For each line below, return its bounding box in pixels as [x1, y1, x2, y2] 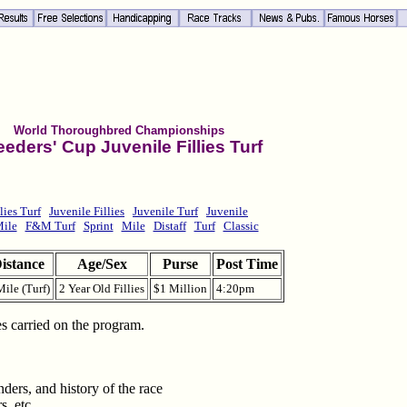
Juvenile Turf [133, 204, 198, 219]
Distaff [153, 219, 186, 233]
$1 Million [154, 282, 207, 296]
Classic [223, 219, 259, 233]
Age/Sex [76, 256, 127, 273]
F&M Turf [25, 219, 75, 233]
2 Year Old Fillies [59, 282, 144, 296]
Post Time [216, 256, 278, 273]
